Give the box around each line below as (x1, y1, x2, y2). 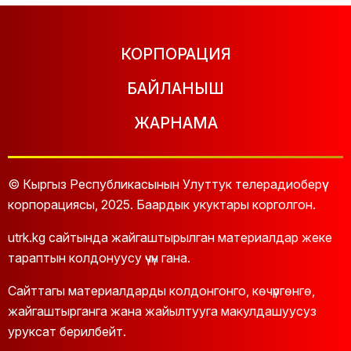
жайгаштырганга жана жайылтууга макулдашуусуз (8, 302, 317, 319)
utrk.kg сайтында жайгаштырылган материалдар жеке (8, 229, 332, 245)
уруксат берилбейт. (8, 323, 126, 339)
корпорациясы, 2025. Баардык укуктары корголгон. (8, 196, 316, 212)
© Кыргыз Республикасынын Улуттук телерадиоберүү (8, 175, 322, 192)
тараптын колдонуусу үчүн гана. (8, 249, 190, 266)
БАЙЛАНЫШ (127, 78, 224, 98)
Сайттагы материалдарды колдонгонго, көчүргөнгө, (8, 282, 315, 299)
